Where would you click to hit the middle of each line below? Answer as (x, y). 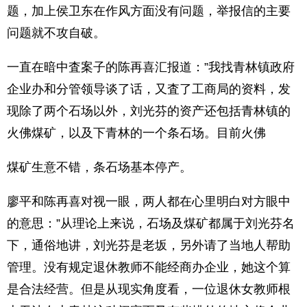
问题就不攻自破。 (56, 33)
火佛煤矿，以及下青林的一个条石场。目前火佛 (136, 133)
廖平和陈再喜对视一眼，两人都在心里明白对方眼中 (149, 201)
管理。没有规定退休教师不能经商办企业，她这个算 (149, 267)
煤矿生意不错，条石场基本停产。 (99, 167)
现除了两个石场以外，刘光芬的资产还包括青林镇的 (149, 111)
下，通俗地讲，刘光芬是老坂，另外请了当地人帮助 (149, 245)
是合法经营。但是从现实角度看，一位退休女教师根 (149, 289)
